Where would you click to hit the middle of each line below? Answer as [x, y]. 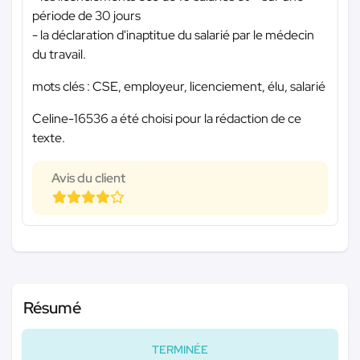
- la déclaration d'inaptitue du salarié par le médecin [173, 35]
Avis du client [88, 178]
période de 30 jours [86, 15]
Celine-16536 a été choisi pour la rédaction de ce [167, 118]
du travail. [59, 54]
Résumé [52, 307]
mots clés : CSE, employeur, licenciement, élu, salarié [179, 86]
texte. [49, 137]
